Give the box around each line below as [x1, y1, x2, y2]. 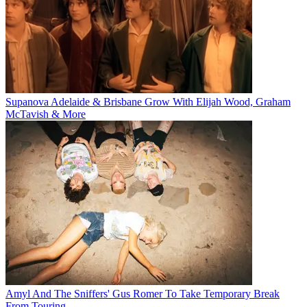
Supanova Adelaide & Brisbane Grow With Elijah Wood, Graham [5, 95, 291, 108]
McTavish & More [5, 108, 86, 120]
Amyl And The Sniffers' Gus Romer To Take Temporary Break [5, 287, 280, 299]
